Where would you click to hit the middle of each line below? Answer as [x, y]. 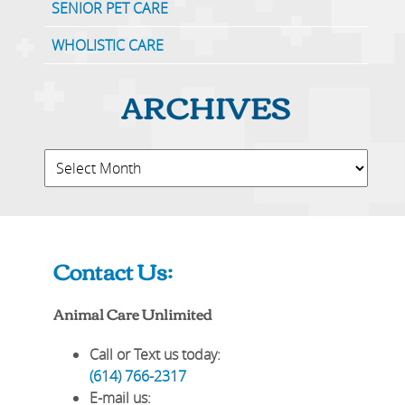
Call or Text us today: [155, 354]
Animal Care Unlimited [132, 313]
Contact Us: [113, 270]
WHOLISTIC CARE [108, 46]
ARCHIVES [206, 106]
